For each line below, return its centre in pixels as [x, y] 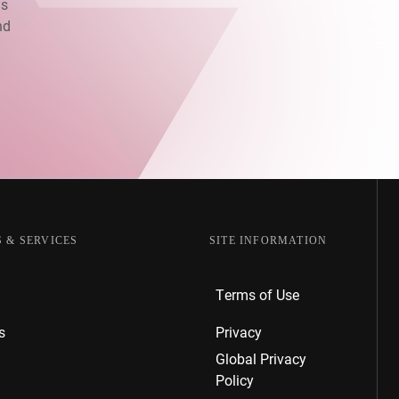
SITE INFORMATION [269, 241]
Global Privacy [261, 359]
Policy [235, 380]
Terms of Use [257, 295]
